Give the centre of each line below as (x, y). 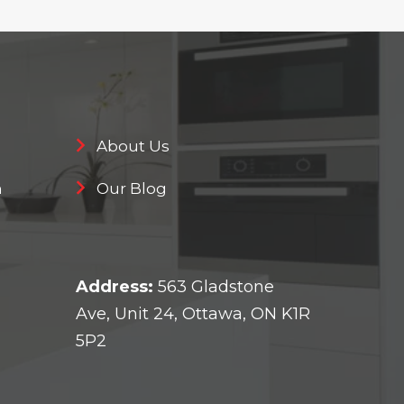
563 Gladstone (213, 287)
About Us (133, 146)
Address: (114, 287)
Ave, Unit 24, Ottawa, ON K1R (193, 314)
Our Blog (131, 188)
